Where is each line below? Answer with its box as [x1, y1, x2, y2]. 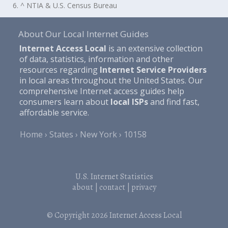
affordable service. [19, 106, 89, 118]
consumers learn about [19, 96, 110, 107]
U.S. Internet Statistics [75, 171, 153, 183]
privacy [131, 182, 156, 193]
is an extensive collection [106, 42, 203, 54]
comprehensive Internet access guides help [19, 85, 184, 97]
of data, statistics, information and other [19, 53, 174, 65]
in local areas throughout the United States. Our [19, 74, 203, 86]
